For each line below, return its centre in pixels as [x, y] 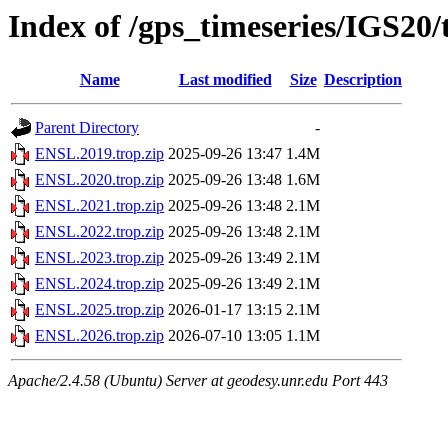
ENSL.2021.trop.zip [99, 206]
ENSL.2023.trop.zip [99, 258]
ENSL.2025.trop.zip [99, 310]
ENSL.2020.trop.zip [99, 180]
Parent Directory [87, 128]
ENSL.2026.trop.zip [99, 336]
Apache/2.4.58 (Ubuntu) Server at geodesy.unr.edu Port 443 [198, 381]
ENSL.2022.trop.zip [99, 232]
